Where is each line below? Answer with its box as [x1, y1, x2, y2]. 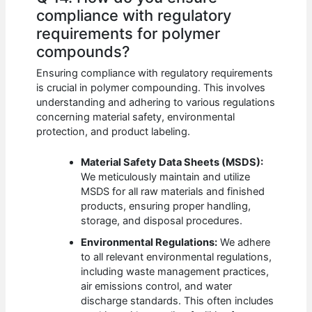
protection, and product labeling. [36, 125, 191, 138]
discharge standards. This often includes [81, 294, 274, 307]
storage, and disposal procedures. [81, 214, 243, 227]
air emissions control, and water [81, 279, 233, 292]
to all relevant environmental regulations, [81, 250, 272, 263]
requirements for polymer [36, 24, 221, 43]
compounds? [36, 42, 131, 61]
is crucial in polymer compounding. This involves [36, 81, 266, 94]
